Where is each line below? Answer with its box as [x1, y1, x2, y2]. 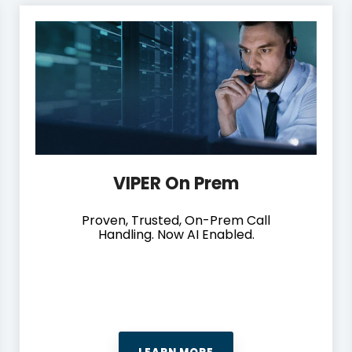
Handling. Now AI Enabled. [97, 225, 255, 244]
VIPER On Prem [113, 170, 239, 196]
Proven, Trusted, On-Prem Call [82, 211, 270, 229]
